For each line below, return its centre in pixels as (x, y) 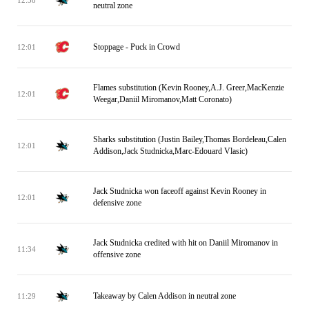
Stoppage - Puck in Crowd (137, 47)
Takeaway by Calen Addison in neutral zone (165, 296)
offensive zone (117, 255)
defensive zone (117, 203)
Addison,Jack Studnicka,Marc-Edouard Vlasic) (170, 151)
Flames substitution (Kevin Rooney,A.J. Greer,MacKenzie (189, 88)
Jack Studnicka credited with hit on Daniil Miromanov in (186, 243)
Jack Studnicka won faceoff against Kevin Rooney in (180, 191)
